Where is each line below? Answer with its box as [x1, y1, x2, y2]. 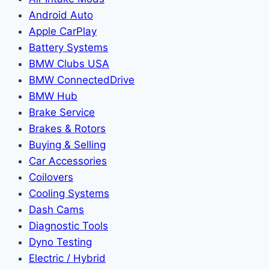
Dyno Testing [29, 235, 92, 248]
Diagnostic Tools [29, 219, 108, 232]
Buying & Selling [29, 138, 106, 151]
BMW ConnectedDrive [29, 73, 134, 86]
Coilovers [29, 171, 73, 183]
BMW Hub [29, 89, 77, 102]
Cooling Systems [29, 187, 109, 199]
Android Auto [29, 8, 93, 21]
